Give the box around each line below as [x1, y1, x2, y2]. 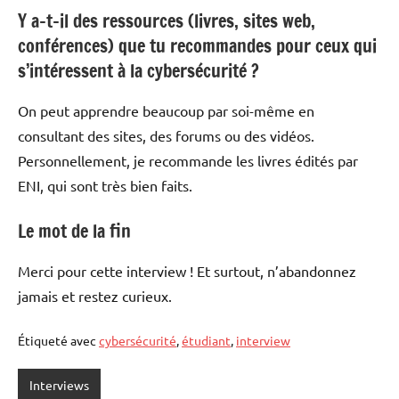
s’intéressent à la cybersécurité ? [18, 57, 259, 84]
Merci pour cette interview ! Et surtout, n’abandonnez [18, 261, 356, 280]
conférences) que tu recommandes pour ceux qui [18, 32, 377, 59]
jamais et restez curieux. [18, 286, 172, 305]
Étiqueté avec [18, 331, 99, 348]
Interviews [28, 377, 89, 394]
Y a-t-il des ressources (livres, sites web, [18, 7, 315, 34]
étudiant [182, 331, 231, 348]
